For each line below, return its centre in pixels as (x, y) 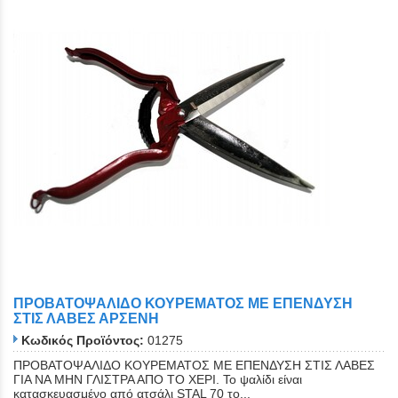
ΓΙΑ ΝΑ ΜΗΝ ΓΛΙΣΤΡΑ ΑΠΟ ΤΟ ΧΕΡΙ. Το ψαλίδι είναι (158, 380)
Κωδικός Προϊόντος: (83, 341)
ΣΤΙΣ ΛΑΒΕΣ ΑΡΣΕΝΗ (86, 318)
